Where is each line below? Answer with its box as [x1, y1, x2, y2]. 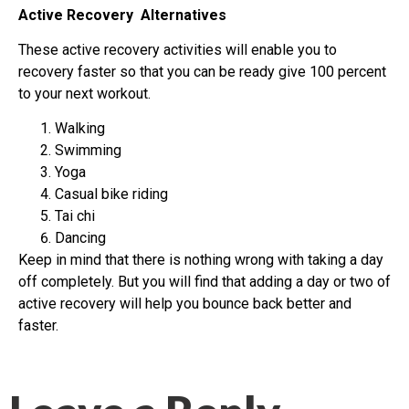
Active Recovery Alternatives [18, 5, 226, 24]
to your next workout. [18, 84, 151, 102]
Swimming [55, 142, 121, 160]
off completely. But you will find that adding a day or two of [18, 273, 391, 291]
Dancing [55, 229, 106, 247]
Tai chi [55, 207, 95, 225]
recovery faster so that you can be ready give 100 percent [18, 62, 386, 80]
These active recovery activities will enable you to [18, 40, 337, 58]
